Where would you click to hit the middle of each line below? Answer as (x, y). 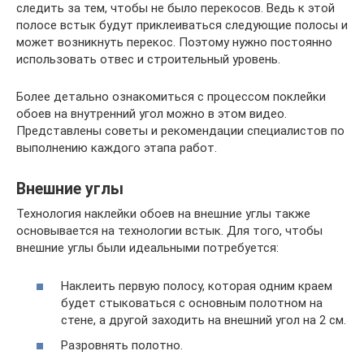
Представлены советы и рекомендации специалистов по (180, 131)
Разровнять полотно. (122, 345)
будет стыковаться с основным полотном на (192, 303)
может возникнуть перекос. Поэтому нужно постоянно (174, 42)
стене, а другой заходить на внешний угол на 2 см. (204, 320)
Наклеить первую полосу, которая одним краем (197, 286)
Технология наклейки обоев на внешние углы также (163, 214)
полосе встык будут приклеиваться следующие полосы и (182, 25)
